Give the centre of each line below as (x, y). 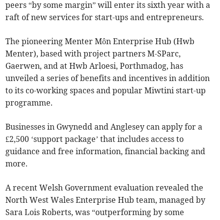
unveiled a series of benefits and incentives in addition (108, 78)
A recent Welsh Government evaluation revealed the (105, 188)
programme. (29, 103)
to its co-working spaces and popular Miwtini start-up (106, 91)
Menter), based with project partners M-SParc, (93, 54)
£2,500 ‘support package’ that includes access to (95, 139)
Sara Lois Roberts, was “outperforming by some (95, 212)
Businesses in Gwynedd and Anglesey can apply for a (104, 127)
